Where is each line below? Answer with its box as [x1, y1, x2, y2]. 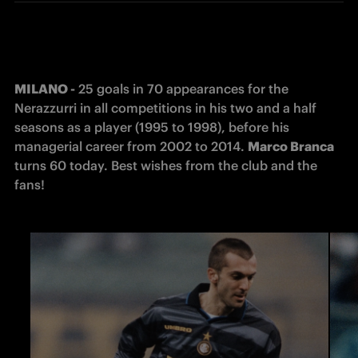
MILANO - [14, 81, 75, 97]
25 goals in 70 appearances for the [75, 81, 288, 97]
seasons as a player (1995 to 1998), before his [14, 119, 289, 135]
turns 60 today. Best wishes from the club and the [14, 157, 317, 173]
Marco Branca [248, 138, 334, 154]
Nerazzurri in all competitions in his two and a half [14, 100, 316, 116]
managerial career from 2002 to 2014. [14, 138, 248, 154]
